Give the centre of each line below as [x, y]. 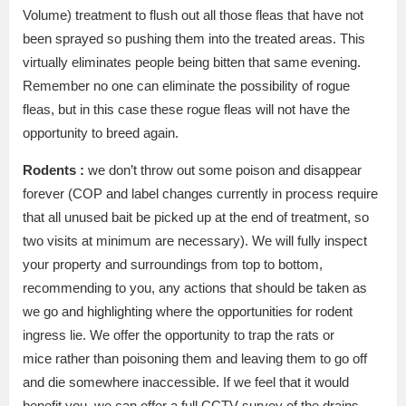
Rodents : [53, 169]
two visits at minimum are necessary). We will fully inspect [195, 240]
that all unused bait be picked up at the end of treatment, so [196, 217]
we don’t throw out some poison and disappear [223, 169]
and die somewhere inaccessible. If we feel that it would [186, 382]
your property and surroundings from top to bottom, [173, 264]
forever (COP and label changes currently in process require [200, 193]
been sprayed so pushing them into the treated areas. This [194, 38]
